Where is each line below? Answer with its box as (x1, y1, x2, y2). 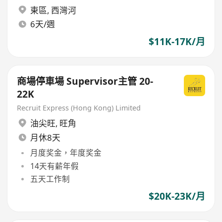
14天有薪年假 (30, 160, 79, 171)
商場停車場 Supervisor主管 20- (17, 74, 154, 88)
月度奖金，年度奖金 (30, 147, 102, 159)
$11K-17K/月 (148, 35, 205, 49)
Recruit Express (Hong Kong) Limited (17, 103, 141, 112)
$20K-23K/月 (148, 190, 205, 203)
